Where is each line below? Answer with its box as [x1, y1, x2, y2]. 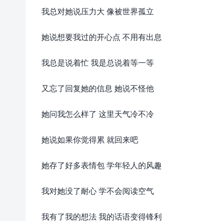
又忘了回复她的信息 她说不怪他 [41, 82, 154, 94]
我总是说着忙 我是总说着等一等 [41, 57, 154, 68]
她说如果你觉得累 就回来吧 [41, 134, 138, 145]
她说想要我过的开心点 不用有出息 [41, 31, 162, 42]
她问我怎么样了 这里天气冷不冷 [41, 108, 154, 119]
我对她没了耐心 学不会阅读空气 [41, 185, 154, 196]
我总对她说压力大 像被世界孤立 [41, 5, 154, 17]
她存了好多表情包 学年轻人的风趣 [41, 159, 162, 171]
